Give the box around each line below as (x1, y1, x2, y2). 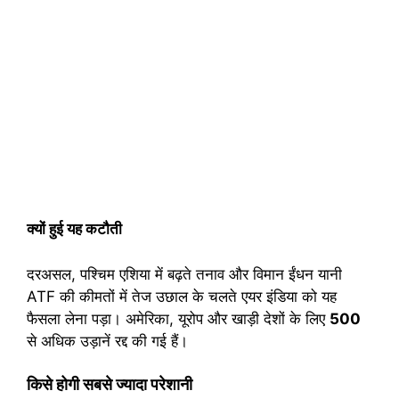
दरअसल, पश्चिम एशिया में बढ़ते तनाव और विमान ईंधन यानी (27, 265, 342, 283)
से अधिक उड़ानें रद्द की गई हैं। (27, 331, 188, 350)
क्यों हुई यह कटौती (27, 220, 122, 239)
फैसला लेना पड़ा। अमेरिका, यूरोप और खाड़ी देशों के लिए (27, 309, 330, 328)
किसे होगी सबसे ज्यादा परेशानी (27, 375, 192, 395)
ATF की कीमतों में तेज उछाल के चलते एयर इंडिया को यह (27, 287, 337, 305)
